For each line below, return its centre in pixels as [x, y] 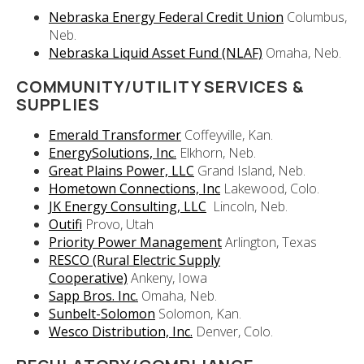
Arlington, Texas [269, 243]
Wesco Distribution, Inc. [121, 332]
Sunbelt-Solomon [102, 314]
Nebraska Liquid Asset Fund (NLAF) [156, 53]
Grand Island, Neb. [250, 171]
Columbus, [315, 17]
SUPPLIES [58, 105]
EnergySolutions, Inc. [113, 153]
